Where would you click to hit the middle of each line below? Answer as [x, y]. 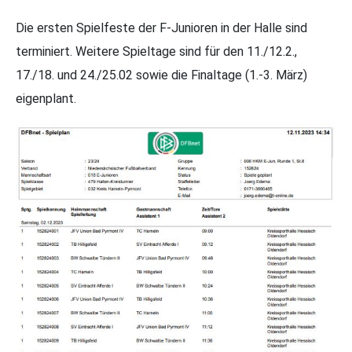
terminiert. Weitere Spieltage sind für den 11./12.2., [156, 52]
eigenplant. [46, 99]
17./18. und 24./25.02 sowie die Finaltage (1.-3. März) [161, 75]
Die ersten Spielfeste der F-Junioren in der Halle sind [161, 28]
